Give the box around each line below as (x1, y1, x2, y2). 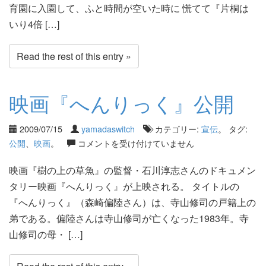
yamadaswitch (81, 122, 135, 135)
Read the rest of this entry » (17, 49, 131, 63)
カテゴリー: (153, 122, 201, 135)
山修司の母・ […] (9, 227, 83, 241)
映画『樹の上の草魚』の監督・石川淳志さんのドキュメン (9, 163, 256, 177)
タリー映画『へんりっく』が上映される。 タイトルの (9, 179, 239, 193)
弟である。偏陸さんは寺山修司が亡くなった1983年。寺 (9, 211, 249, 225)
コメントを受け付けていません (78, 137, 194, 149)
